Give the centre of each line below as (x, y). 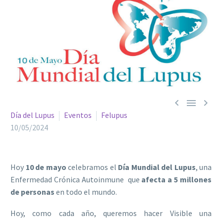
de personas (32, 192)
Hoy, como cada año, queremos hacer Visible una (111, 213)
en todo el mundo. (86, 192)
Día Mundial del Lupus (157, 167)
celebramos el (92, 167)
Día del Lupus (32, 115)
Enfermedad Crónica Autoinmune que (76, 180)
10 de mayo (46, 167)
